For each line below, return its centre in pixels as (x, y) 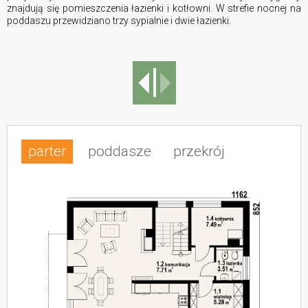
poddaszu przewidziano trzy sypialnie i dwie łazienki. (119, 20)
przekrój (199, 151)
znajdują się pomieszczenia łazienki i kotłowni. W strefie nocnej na (154, 8)
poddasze (120, 151)
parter (47, 151)
